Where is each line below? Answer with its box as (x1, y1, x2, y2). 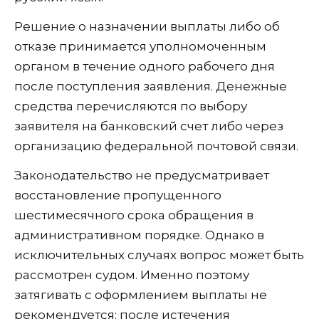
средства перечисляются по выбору (14, 99, 247, 114)
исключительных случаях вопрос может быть (14, 248, 304, 263)
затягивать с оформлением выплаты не (14, 288, 267, 303)
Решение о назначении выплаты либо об (14, 19, 280, 34)
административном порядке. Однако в (14, 228, 264, 243)
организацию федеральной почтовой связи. (14, 139, 298, 154)
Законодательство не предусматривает (14, 168, 269, 183)
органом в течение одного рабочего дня (14, 59, 275, 74)
